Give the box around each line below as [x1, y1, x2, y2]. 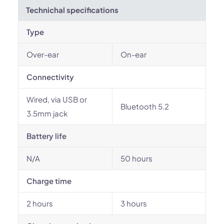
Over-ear [26, 49, 59, 59]
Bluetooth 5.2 [120, 101, 169, 111]
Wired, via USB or [26, 94, 87, 104]
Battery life [26, 131, 66, 140]
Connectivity [26, 72, 74, 81]
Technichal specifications [26, 5, 118, 14]
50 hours [120, 153, 152, 163]
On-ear [120, 49, 146, 59]
